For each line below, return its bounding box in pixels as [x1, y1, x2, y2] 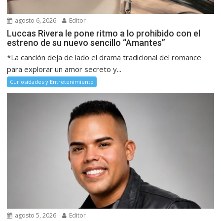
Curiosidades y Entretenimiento [10, 77, 94, 85]
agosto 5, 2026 [13, 211, 57, 220]
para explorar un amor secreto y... [7, 64, 122, 74]
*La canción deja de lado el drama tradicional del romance [7, 52, 202, 62]
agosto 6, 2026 [13, 16, 57, 25]
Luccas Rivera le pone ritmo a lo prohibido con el [7, 28, 201, 38]
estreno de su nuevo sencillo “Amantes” [7, 37, 166, 48]
